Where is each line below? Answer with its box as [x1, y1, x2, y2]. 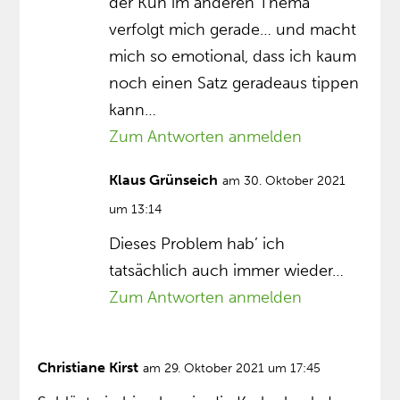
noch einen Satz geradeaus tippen [109, 73, 360, 94]
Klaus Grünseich [109, 171, 219, 189]
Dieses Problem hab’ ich [109, 234, 286, 254]
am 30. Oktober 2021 [222, 173, 346, 189]
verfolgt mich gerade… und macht [109, 20, 357, 40]
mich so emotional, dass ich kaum [109, 46, 357, 67]
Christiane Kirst [37, 359, 139, 377]
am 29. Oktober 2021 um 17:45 [143, 361, 321, 377]
